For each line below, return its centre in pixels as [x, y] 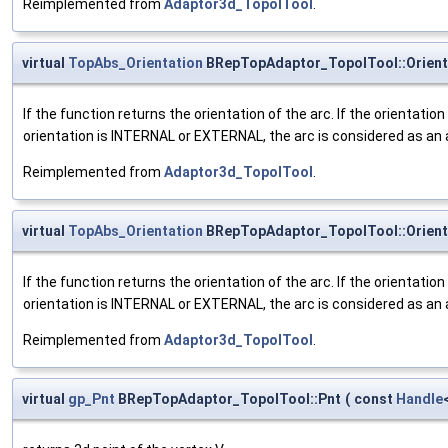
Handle [419, 398]
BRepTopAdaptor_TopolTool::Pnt [228, 398]
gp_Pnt [91, 398]
